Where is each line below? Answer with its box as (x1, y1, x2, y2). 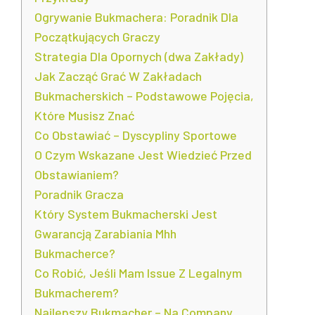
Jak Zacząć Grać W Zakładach (34, 68, 202, 84)
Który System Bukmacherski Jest (34, 206, 217, 221)
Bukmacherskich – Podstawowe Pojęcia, (34, 88, 254, 103)
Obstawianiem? (34, 167, 119, 182)
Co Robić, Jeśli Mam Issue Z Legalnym (34, 265, 242, 281)
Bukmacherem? (34, 285, 119, 300)
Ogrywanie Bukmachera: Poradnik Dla (34, 9, 238, 25)
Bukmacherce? (34, 245, 115, 261)
